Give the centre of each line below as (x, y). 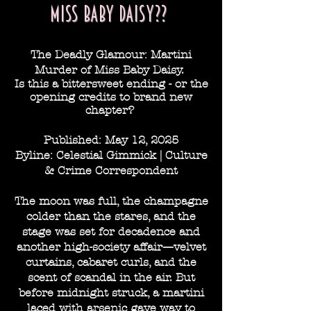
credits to (104, 97)
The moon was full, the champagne (111, 201)
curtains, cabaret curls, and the (111, 262)
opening (52, 97)
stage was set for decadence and (111, 232)
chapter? (111, 110)
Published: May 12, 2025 (111, 140)
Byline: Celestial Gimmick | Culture (111, 155)
